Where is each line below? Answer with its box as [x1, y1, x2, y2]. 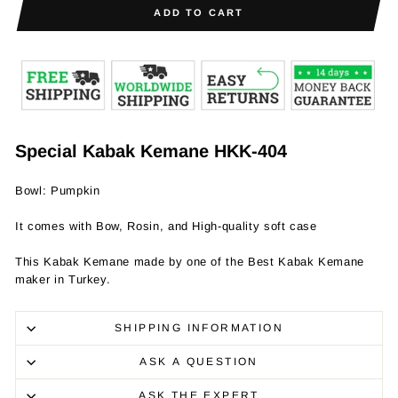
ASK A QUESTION [139, 355, 259, 369]
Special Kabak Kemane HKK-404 [15, 141, 287, 162]
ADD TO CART [154, 7, 244, 18]
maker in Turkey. [15, 273, 111, 287]
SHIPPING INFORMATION [115, 322, 283, 335]
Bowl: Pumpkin [15, 184, 100, 198]
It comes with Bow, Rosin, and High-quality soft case [15, 219, 317, 234]
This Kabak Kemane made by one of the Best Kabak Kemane [15, 255, 365, 269]
